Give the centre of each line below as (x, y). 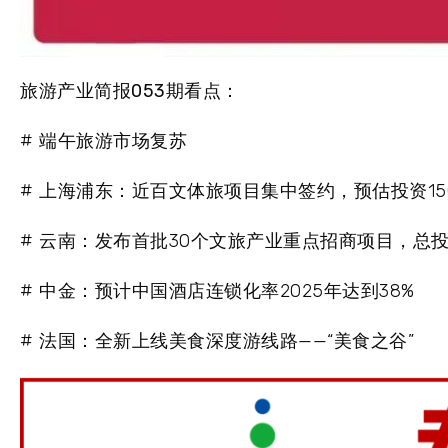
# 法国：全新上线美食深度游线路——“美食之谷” (217, 341)
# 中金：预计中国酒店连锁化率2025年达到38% (217, 291)
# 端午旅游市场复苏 (103, 141)
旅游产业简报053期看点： (130, 91)
